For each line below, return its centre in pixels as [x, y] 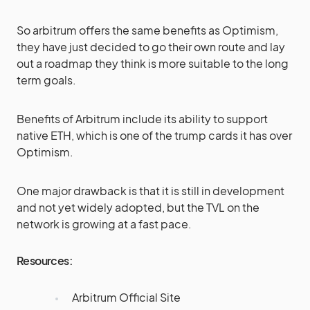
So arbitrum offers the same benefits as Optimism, [147, 30]
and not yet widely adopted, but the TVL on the [138, 207]
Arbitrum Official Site [126, 297]
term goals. [46, 80]
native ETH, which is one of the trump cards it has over [154, 135]
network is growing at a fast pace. [104, 224]
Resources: [45, 261]
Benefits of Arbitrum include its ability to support [142, 119]
